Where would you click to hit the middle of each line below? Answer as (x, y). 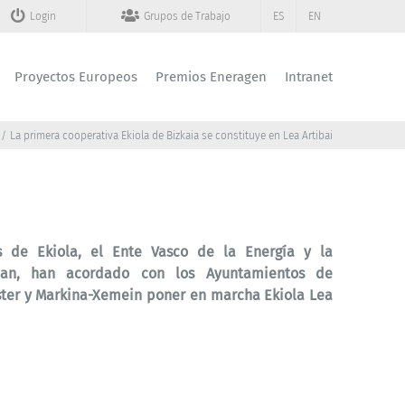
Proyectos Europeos (76, 77)
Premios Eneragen (211, 77)
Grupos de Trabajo (187, 16)
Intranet (309, 77)
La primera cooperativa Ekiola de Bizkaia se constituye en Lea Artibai (171, 136)
